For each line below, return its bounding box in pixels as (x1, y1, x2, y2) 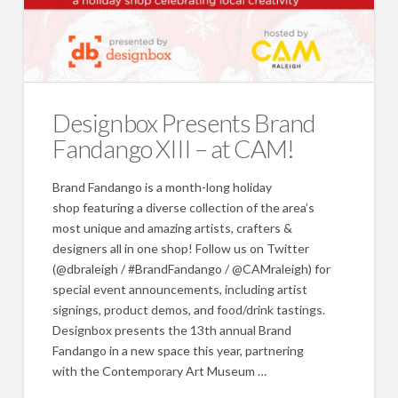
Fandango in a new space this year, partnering (52, 343, 305, 359)
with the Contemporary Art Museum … (52, 363, 267, 379)
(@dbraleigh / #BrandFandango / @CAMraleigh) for (52, 261, 331, 277)
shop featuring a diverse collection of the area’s (52, 200, 315, 216)
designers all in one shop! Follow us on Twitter (52, 241, 310, 257)
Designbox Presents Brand (52, 107, 315, 138)
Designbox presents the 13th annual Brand (52, 322, 292, 338)
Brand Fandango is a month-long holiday (52, 179, 273, 195)
